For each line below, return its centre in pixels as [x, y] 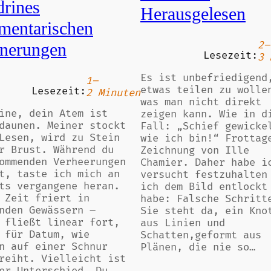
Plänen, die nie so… [198, 247]
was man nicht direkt [201, 102]
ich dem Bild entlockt [204, 187]
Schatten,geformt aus [201, 235]
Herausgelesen [193, 14]
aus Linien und [183, 223]
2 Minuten [113, 93]
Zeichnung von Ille [195, 150]
